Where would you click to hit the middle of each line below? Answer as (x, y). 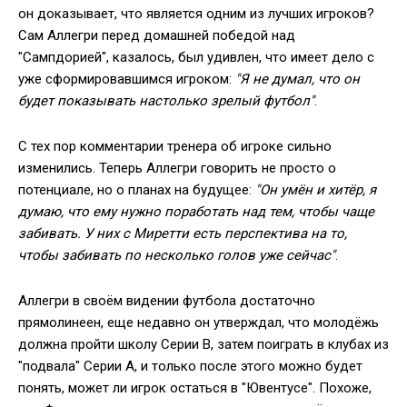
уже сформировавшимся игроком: (127, 79)
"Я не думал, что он (298, 79)
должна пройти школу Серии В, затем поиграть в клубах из (203, 344)
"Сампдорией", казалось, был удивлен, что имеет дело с (196, 57)
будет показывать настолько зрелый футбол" (166, 101)
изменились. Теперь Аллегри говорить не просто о (177, 168)
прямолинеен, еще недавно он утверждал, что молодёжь (199, 323)
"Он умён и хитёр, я (316, 190)
